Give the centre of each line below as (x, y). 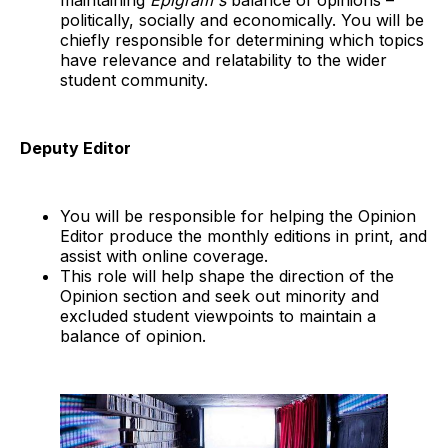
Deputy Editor (75, 148)
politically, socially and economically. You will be (242, 20)
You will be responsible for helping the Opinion (238, 216)
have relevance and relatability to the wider (223, 60)
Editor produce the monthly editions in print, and (243, 236)
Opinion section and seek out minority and (219, 296)
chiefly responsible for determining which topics (242, 40)
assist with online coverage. (164, 256)
